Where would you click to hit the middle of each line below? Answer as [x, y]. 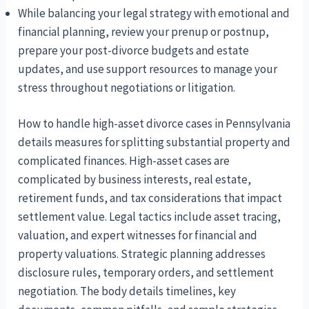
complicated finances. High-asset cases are [124, 161]
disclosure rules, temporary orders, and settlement [146, 273]
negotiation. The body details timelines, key [127, 291]
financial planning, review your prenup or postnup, [144, 31]
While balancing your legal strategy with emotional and [154, 13]
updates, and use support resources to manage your [148, 69]
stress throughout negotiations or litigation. [127, 87]
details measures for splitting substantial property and [154, 142]
